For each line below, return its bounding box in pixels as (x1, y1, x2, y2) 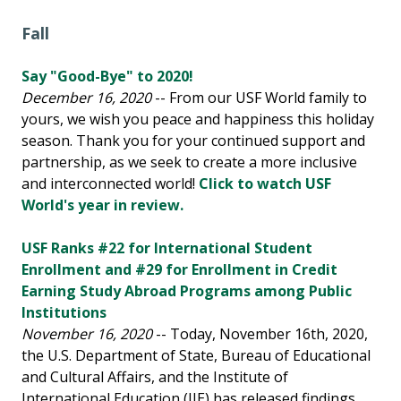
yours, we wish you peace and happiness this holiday (21, 109, 374, 130)
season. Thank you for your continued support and (21, 131, 365, 151)
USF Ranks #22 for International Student (21, 238, 312, 259)
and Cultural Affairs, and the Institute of (21, 367, 288, 388)
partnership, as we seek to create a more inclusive (21, 152, 357, 173)
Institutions (21, 303, 107, 323)
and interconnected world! (21, 174, 199, 194)
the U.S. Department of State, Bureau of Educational (21, 346, 371, 366)
